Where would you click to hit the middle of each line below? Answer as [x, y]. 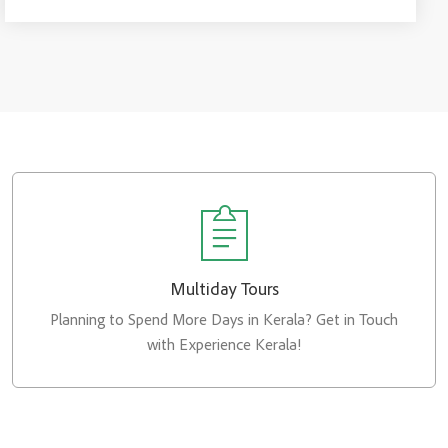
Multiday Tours [224, 288]
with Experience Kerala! [224, 344]
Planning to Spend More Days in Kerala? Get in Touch [224, 319]
